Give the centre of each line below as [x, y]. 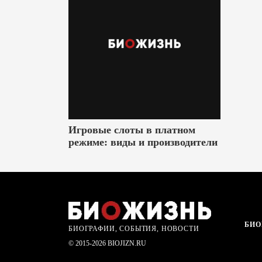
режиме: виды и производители [143, 142]
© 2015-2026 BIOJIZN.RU [107, 243]
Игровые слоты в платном [132, 130]
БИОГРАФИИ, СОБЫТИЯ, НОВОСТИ [134, 228]
